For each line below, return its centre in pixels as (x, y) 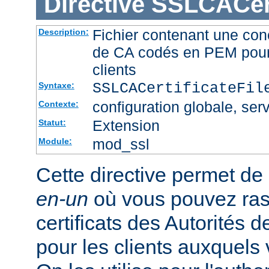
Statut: (52, 123)
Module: (55, 141)
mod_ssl (121, 144)
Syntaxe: (56, 86)
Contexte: (58, 104)
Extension (126, 126)
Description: (63, 32)
